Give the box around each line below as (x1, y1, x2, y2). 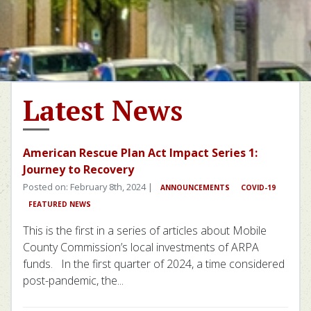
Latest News (23, 92, 183, 129)
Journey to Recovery (23, 162, 134, 178)
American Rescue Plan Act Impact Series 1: (23, 145, 258, 161)
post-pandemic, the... (23, 273, 124, 289)
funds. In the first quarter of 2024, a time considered (23, 256, 285, 272)
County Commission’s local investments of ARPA (23, 239, 259, 255)
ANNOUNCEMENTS (160, 183, 230, 193)
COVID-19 (241, 183, 276, 193)
